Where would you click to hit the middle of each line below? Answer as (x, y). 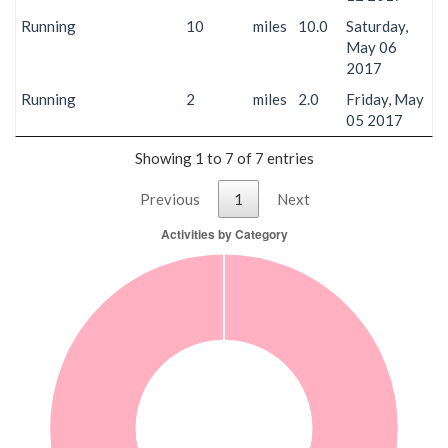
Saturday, (377, 25)
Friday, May (385, 98)
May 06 (371, 46)
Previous (170, 198)
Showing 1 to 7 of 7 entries (224, 157)
